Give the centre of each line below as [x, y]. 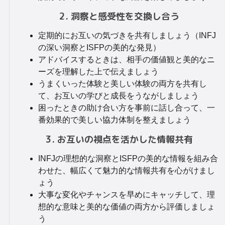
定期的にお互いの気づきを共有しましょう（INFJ [127, 35]
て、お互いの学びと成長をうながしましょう [119, 96]
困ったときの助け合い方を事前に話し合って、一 [127, 108]
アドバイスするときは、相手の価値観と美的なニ [127, 60]
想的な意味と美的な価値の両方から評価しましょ [127, 207]
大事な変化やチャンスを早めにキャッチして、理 [127, 195]
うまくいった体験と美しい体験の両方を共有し [123, 84]
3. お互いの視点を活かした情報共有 [120, 139]
